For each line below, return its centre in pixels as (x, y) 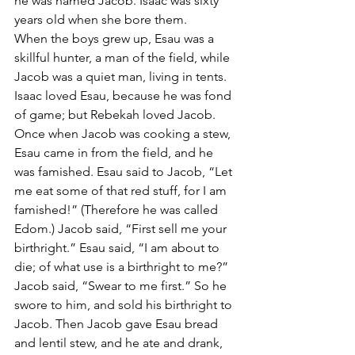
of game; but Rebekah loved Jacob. (115, 115)
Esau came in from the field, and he (115, 153)
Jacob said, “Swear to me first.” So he (122, 286)
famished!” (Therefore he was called (118, 210)
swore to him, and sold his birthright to (125, 305)
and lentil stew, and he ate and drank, (120, 343)
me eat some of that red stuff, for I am (122, 191)
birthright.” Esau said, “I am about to (118, 248)
